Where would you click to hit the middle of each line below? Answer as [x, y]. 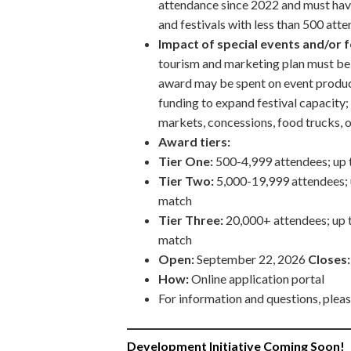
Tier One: [186, 161]
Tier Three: [192, 219]
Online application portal [258, 278]
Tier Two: [187, 180]
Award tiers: [200, 141]
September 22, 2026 [251, 259]
